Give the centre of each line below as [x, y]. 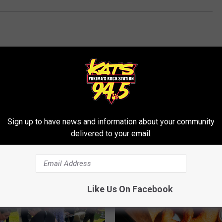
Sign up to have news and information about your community [111, 121]
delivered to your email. [111, 133]
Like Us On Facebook [130, 189]
